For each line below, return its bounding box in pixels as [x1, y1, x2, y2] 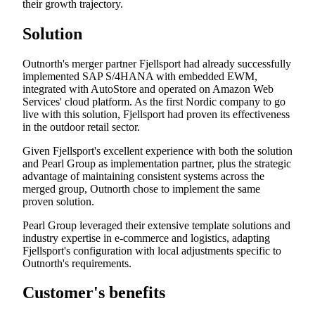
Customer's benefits [22, 283, 165, 302]
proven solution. [22, 195, 94, 207]
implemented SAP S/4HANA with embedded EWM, [22, 70, 257, 82]
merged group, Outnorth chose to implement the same [22, 182, 260, 195]
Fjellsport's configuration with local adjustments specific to [22, 244, 281, 257]
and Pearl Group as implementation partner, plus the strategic [22, 157, 291, 169]
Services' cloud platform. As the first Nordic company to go [22, 95, 285, 108]
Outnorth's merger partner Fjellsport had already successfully [22, 57, 291, 70]
